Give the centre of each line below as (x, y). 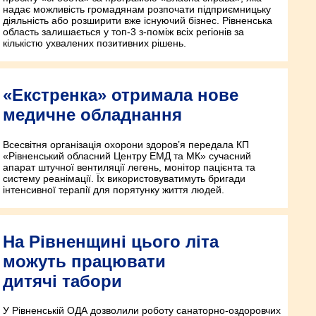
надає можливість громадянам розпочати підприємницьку (137, 9)
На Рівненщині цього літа (111, 241)
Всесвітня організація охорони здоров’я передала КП (126, 144)
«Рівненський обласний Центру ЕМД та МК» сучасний (127, 156)
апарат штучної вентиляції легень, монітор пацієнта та (129, 167)
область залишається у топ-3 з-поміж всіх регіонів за (123, 31)
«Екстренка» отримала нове (121, 95)
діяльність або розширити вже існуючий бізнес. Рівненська (138, 20)
